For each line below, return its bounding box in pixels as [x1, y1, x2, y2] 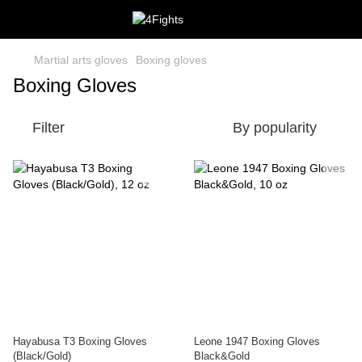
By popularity [233, 120, 317, 136]
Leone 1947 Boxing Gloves [194, 335, 320, 347]
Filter [32, 120, 65, 136]
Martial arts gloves [34, 53, 128, 66]
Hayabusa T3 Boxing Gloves [13, 335, 147, 347]
